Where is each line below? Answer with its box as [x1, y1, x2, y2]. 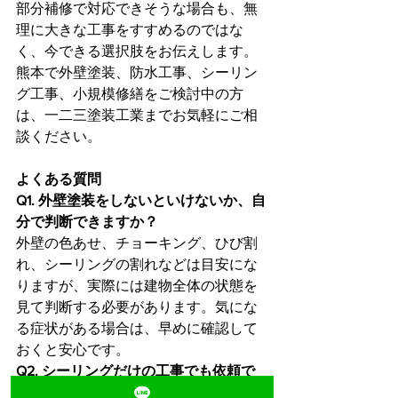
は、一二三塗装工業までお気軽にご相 [16, 107, 258, 123]
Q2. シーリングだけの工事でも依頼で [16, 362, 255, 378]
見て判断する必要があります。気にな [16, 298, 258, 314]
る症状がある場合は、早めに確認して [16, 320, 258, 336]
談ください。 [16, 128, 101, 144]
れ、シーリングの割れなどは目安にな [16, 256, 258, 272]
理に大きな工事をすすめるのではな [16, 21, 243, 37]
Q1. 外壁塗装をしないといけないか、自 [16, 192, 266, 208]
